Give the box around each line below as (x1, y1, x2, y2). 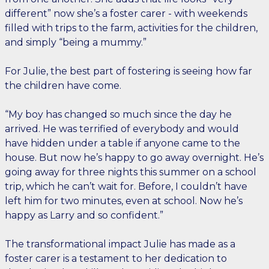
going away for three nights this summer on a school (5, 166, 256, 178)
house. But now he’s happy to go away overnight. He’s (5, 152, 264, 163)
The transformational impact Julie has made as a (5, 238, 235, 250)
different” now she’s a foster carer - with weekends (5, 8, 247, 19)
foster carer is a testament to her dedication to (5, 253, 227, 264)
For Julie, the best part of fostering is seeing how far (5, 65, 252, 77)
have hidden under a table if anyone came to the (5, 138, 240, 149)
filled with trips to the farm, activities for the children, (5, 22, 258, 34)
